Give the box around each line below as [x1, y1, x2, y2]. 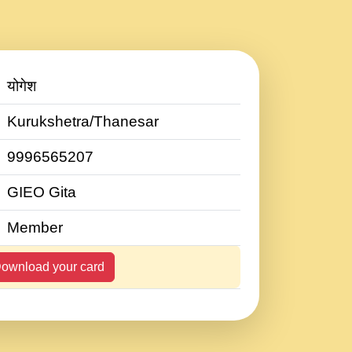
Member [7, 219, 63, 236]
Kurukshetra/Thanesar [7, 113, 159, 130]
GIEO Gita [7, 184, 76, 200]
